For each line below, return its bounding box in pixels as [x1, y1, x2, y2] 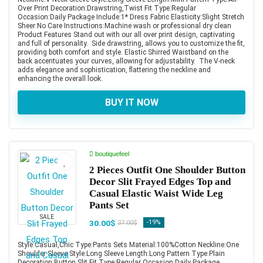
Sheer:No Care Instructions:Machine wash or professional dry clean [18, 21, 231, 30]
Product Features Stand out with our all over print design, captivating [18, 30, 235, 39]
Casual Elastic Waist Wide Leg [89, 187, 223, 199]
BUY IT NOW [104, 96, 159, 108]
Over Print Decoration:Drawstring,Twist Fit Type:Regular [18, 4, 196, 12]
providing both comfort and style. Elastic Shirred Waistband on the [18, 48, 228, 56]
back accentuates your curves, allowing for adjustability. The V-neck [18, 56, 235, 65]
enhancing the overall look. [18, 74, 104, 83]
